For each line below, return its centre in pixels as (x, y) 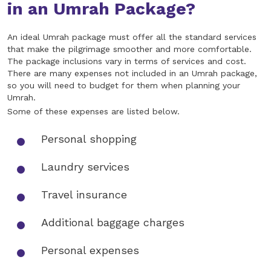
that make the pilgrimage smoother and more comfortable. (129, 49)
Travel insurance (84, 195)
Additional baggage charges (113, 223)
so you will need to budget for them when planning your (124, 86)
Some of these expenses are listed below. (93, 112)
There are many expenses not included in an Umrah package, (132, 73)
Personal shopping (89, 139)
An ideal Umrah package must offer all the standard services (132, 37)
